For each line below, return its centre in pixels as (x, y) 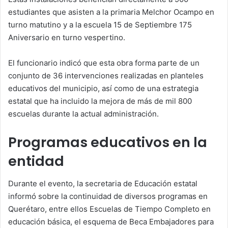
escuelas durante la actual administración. (83, 113)
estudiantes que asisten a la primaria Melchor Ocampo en (111, 12)
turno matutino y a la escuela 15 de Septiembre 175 (100, 24)
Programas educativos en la (108, 142)
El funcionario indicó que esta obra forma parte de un (104, 63)
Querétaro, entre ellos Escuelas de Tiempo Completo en (109, 209)
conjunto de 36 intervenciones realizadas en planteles (106, 75)
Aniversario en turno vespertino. (67, 37)
